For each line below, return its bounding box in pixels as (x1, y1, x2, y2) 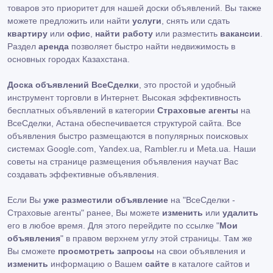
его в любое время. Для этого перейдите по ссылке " (7, 221, 219, 230)
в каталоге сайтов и (169, 259, 250, 269)
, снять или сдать (161, 16, 230, 26)
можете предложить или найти (7, 16, 132, 26)
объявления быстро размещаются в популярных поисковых (7, 131, 248, 141)
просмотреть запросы (58, 246, 154, 256)
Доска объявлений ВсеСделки (7, 80, 139, 90)
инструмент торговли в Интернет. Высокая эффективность (7, 93, 241, 102)
